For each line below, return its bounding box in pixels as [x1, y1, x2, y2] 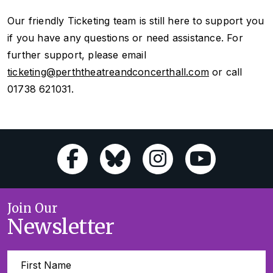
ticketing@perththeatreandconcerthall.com [7, 65, 210, 78]
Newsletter [7, 213, 114, 239]
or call [209, 65, 243, 78]
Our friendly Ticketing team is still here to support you [7, 14, 264, 27]
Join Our [7, 200, 57, 216]
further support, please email [7, 48, 146, 61]
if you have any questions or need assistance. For [7, 31, 243, 44]
